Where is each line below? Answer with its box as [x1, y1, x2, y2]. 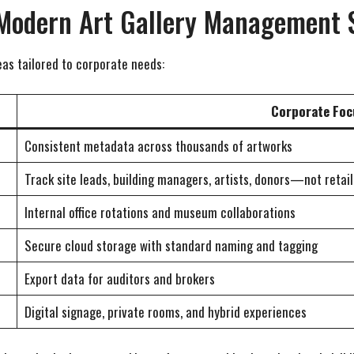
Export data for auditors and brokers [24, 268, 215, 288]
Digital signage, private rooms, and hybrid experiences [24, 301, 307, 322]
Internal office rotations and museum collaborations [24, 201, 296, 222]
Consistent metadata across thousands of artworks [24, 135, 292, 156]
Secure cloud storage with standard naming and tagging [24, 235, 318, 255]
